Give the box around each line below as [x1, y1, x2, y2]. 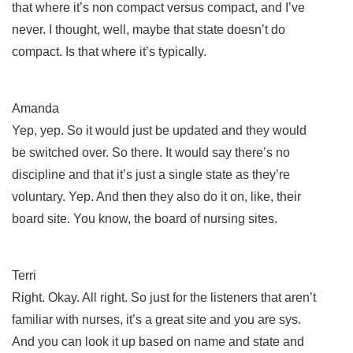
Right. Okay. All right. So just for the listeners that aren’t [12, 290, 316, 304]
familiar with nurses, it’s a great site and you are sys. [12, 312, 301, 326]
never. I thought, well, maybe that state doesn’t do [12, 22, 285, 36]
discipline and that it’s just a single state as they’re [12, 167, 290, 181]
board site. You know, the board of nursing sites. [12, 211, 281, 225]
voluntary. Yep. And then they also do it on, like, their [12, 189, 301, 203]
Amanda [12, 101, 59, 115]
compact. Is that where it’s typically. [12, 44, 210, 58]
